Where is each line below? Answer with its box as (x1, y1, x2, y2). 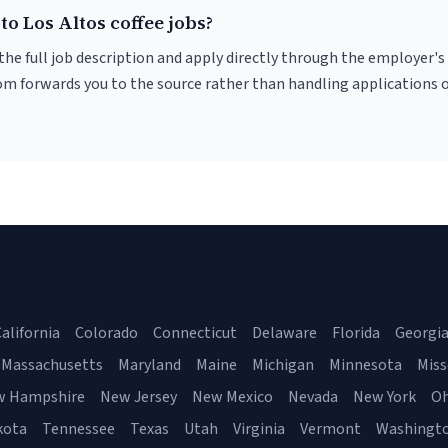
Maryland (118, 354, 181, 376)
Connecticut (153, 322, 237, 344)
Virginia (233, 418, 285, 440)
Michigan (252, 354, 314, 376)
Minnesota (329, 354, 402, 376)
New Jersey (100, 386, 177, 408)
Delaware (252, 322, 317, 344)
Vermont (300, 418, 361, 440)
